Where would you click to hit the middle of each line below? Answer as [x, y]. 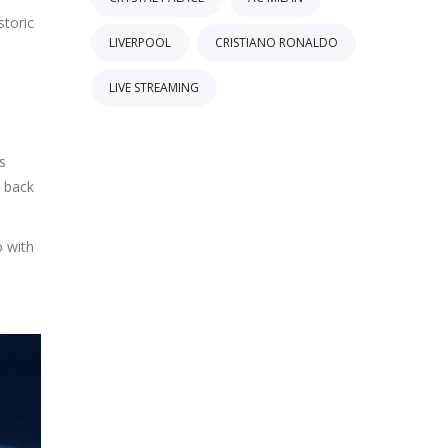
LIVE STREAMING [154, 87]
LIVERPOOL [140, 42]
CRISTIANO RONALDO [276, 42]
